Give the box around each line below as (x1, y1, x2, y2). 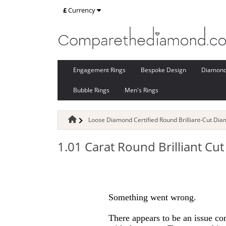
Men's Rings (125, 86, 158, 94)
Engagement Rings (73, 66, 126, 74)
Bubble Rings (73, 86, 109, 94)
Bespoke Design (141, 66, 186, 74)
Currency (68, 6, 95, 15)
